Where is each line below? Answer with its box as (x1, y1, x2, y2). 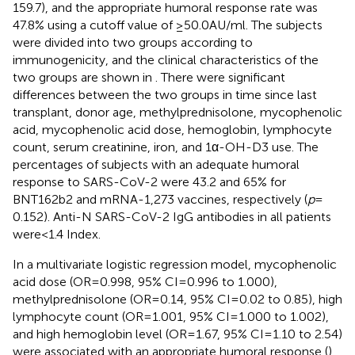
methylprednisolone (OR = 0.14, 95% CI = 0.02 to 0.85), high (13, 291, 342, 307)
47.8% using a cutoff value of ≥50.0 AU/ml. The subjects (13, 17, 323, 32)
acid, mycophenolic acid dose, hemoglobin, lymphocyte (13, 121, 332, 137)
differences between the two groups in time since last (13, 86, 317, 102)
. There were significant (155, 69, 285, 85)
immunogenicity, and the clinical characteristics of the (13, 52, 319, 67)
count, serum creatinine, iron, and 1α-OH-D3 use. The (13, 139, 319, 155)
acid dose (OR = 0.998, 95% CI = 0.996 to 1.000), (13, 273, 277, 289)
